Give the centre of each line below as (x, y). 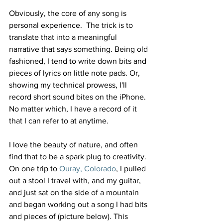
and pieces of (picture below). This (69, 216)
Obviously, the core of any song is (69, 13)
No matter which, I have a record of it (74, 109)
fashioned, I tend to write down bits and (79, 61)
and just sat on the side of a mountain (75, 192)
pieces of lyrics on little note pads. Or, (75, 73)
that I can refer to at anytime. (59, 120)
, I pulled (132, 168)
